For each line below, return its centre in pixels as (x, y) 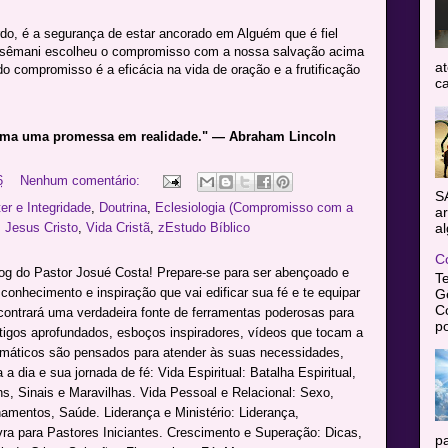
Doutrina (122, 208)
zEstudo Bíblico (203, 228)
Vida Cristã (117, 228)
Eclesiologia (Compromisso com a (253, 208)
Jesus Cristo (41, 228)
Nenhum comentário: (81, 181)
